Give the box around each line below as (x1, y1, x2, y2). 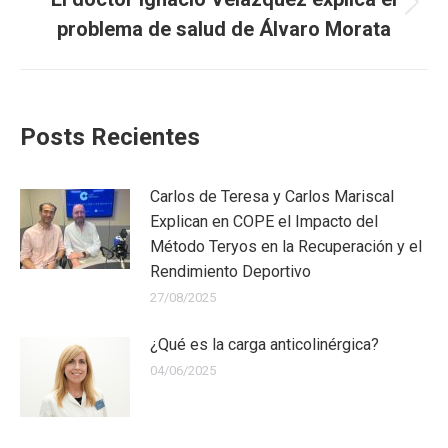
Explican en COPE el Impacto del (150, 211, 378, 231)
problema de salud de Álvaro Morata (57, 16, 391, 41)
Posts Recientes (20, 122, 200, 151)
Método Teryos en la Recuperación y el (150, 236, 422, 256)
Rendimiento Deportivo (150, 261, 311, 281)
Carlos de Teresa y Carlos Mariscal (150, 186, 394, 206)
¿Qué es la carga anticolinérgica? (150, 334, 379, 354)
